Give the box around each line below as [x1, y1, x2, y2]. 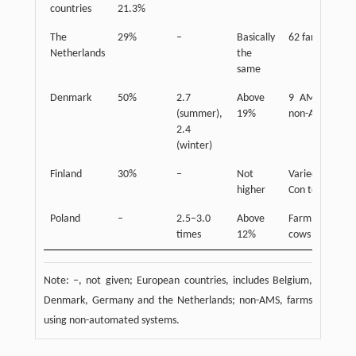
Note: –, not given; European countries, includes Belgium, [43, 275, 313, 288]
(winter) [176, 140, 212, 153]
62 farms [288, 32, 327, 44]
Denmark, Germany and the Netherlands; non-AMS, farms [43, 295, 313, 308]
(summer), [176, 108, 222, 121]
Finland [49, 168, 82, 181]
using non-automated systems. [43, 315, 180, 327]
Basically [236, 32, 275, 44]
